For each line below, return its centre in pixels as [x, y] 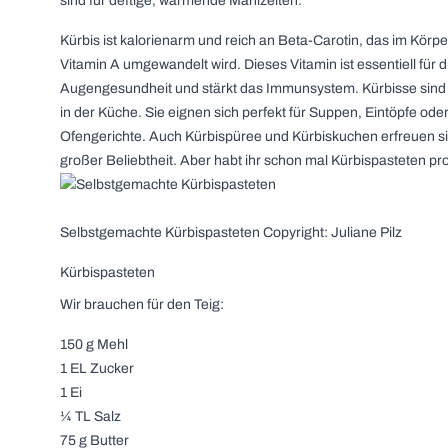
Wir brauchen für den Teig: [142, 304]
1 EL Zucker [97, 368]
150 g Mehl [94, 344]
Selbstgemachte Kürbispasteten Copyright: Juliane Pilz [231, 232]
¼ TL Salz [90, 416]
